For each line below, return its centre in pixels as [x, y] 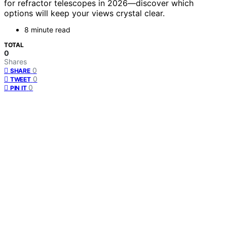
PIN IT [18, 88]
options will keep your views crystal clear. [84, 13]
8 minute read [47, 30]
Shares [15, 62]
